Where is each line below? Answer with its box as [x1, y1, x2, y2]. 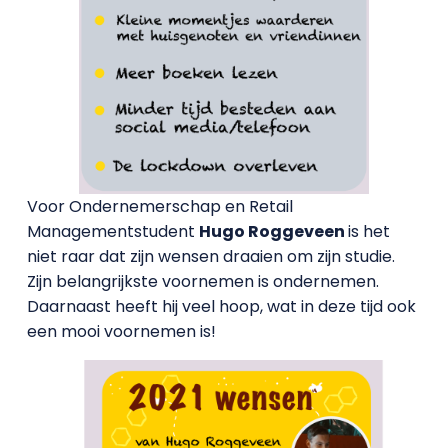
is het [347, 219, 390, 243]
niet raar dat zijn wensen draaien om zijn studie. [26, 244, 395, 268]
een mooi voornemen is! [26, 319, 216, 343]
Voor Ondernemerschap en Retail [26, 194, 293, 218]
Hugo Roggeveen [198, 219, 348, 243]
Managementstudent [26, 219, 199, 243]
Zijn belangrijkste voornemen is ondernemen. [26, 269, 379, 293]
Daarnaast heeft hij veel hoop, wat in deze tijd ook [26, 294, 416, 318]
